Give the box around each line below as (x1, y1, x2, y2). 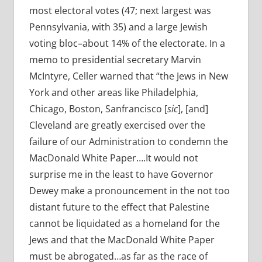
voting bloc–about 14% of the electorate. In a (29, 37, 225, 50)
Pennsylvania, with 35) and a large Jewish (29, 20, 208, 34)
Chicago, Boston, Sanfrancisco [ (29, 102, 167, 116)
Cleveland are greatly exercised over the (29, 119, 205, 132)
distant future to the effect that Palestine (29, 201, 209, 214)
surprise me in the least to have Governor (29, 168, 213, 181)
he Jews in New (163, 70, 228, 83)
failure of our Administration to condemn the (29, 135, 228, 149)
